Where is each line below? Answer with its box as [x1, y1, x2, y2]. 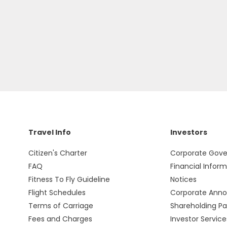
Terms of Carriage [28, 201, 93, 211]
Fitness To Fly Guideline [28, 174, 110, 184]
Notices [170, 174, 197, 184]
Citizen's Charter [28, 148, 87, 158]
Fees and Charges [28, 214, 92, 224]
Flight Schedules [28, 187, 86, 198]
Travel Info [28, 127, 71, 137]
